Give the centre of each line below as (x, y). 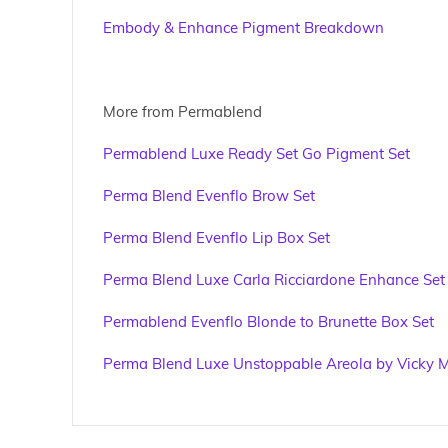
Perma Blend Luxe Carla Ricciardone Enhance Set (274, 280)
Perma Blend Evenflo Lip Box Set (216, 238)
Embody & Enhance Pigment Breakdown (243, 28)
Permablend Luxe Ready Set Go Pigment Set (256, 154)
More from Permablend (182, 112)
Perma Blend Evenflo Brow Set (209, 196)
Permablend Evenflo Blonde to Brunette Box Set (268, 322)
